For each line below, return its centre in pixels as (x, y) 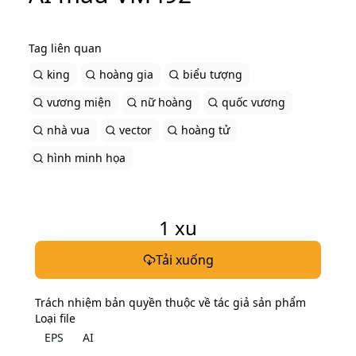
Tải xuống (184, 260)
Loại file (55, 318)
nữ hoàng (166, 102)
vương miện (79, 102)
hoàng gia (126, 74)
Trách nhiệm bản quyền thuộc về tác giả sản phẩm (170, 302)
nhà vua (68, 130)
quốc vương (253, 102)
